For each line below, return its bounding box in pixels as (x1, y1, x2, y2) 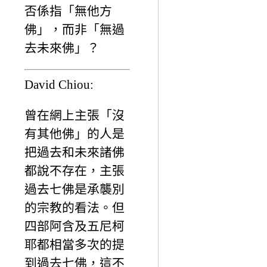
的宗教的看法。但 (24, 201, 125, 215)
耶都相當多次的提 (24, 238, 125, 252)
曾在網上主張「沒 (24, 108, 125, 123)
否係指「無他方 (24, 4, 112, 18)
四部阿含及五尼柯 (24, 219, 125, 234)
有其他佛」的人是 (24, 127, 125, 141)
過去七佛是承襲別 (24, 182, 125, 197)
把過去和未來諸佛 (24, 145, 125, 160)
